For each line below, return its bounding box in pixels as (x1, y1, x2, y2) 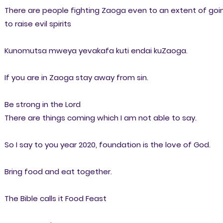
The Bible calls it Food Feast (4, 193, 107, 204)
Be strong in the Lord (4, 99, 81, 110)
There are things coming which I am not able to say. (4, 112, 197, 123)
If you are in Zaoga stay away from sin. (4, 72, 148, 83)
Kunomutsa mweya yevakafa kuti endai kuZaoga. (4, 45, 188, 56)
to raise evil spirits (4, 18, 71, 29)
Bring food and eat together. (4, 166, 112, 177)
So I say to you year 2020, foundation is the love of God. (4, 139, 211, 150)
